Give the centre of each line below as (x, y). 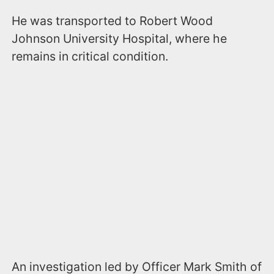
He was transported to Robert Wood (113, 20)
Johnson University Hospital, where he (120, 38)
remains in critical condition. (90, 56)
